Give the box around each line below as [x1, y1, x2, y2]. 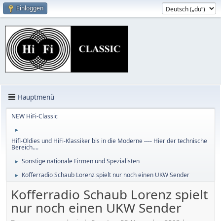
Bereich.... [11, 143, 38, 151]
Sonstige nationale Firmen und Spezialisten [22, 157, 140, 165]
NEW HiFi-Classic [11, 112, 58, 120]
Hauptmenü [18, 92, 54, 102]
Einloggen [16, 4, 43, 12]
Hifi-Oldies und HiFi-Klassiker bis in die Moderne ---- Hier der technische [11, 137, 207, 145]
